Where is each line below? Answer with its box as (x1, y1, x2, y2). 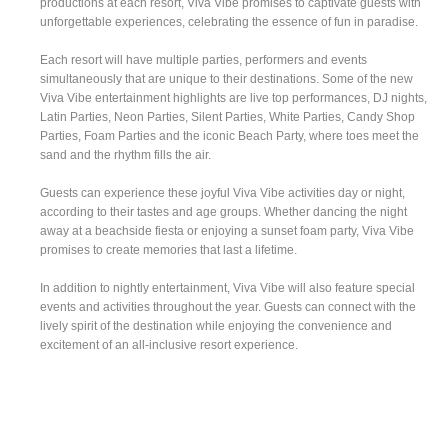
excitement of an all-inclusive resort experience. (40, 337, 299, 352)
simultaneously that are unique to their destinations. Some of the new (40, 71, 414, 86)
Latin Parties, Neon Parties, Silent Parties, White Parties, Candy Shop (40, 109, 416, 124)
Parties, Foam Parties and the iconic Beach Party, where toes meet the (40, 128, 420, 143)
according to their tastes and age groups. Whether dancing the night (40, 204, 408, 219)
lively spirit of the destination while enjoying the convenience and (40, 318, 393, 333)
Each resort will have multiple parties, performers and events (40, 52, 368, 67)
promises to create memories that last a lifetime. (40, 242, 298, 257)
